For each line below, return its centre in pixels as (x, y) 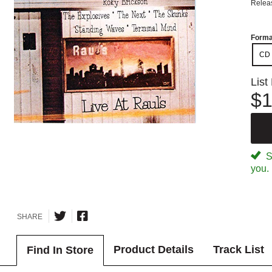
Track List (238, 250)
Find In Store (60, 250)
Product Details (153, 250)
